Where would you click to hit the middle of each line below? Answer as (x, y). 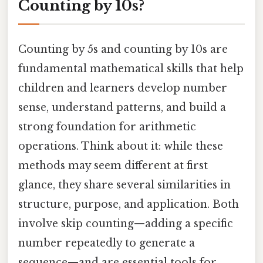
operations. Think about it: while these (121, 146)
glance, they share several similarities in (124, 185)
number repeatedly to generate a (107, 243)
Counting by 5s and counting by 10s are (123, 49)
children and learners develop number (123, 88)
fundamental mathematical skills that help (131, 68)
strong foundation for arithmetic (107, 127)
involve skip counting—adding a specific (126, 223)
